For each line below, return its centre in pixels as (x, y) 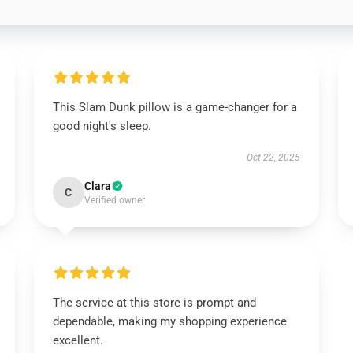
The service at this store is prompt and (154, 303)
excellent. (78, 340)
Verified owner (114, 200)
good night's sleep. (102, 126)
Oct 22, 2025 (274, 158)
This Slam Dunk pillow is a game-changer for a (175, 107)
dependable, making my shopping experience (169, 321)
